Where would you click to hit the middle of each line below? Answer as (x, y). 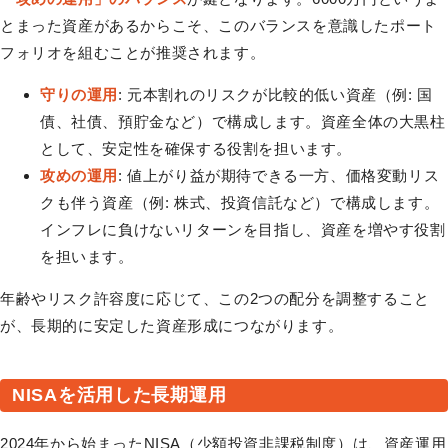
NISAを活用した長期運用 (119, 395)
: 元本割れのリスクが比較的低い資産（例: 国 (275, 95)
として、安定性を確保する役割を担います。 (196, 149)
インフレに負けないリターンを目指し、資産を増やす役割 (243, 230)
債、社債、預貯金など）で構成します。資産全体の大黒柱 (243, 122)
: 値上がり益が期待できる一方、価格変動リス (279, 176)
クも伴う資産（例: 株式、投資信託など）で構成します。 (240, 203)
